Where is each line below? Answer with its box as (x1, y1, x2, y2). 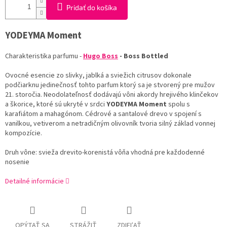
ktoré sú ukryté (36, 99, 83, 110)
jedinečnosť (41, 80, 77, 91)
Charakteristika (5, 51, 51, 62)
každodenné (167, 147, 205, 158)
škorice (10, 99, 33, 110)
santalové (118, 109, 148, 120)
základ (174, 119, 194, 129)
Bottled (141, 51, 168, 62)
